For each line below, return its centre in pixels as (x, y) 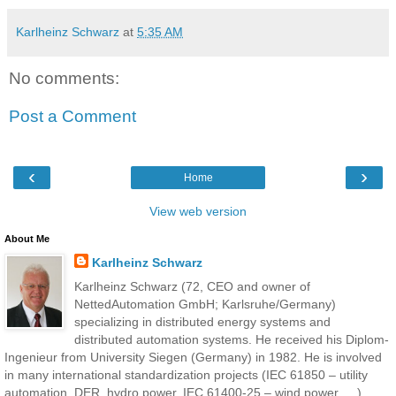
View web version (198, 211)
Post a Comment (72, 117)
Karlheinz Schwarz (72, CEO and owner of (192, 286)
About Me (27, 238)
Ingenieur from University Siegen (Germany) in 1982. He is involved (193, 357)
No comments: (64, 78)
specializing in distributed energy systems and (202, 321)
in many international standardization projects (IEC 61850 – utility (186, 374)
